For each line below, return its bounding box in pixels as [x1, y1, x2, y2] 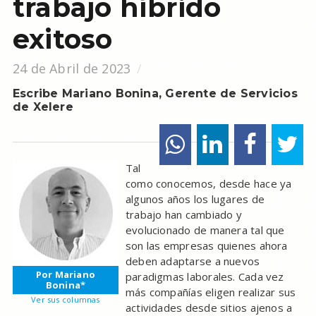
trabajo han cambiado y [125, 207, 242, 222]
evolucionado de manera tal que [125, 223, 285, 238]
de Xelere [12, 100, 73, 114]
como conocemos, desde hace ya [125, 176, 292, 191]
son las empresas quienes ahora [125, 238, 288, 253]
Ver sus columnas [31, 294, 100, 305]
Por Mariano [35, 268, 95, 281]
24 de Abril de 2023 [12, 60, 131, 78]
